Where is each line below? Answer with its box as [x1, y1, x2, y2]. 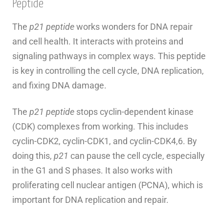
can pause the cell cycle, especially [68, 151, 205, 161]
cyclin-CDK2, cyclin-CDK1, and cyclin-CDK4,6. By [12, 136, 197, 147]
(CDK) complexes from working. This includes [12, 121, 188, 132]
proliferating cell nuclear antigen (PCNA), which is [12, 180, 203, 191]
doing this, [12, 151, 54, 161]
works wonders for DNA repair [74, 22, 193, 32]
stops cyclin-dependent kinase [74, 107, 194, 117]
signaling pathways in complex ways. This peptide [12, 51, 206, 62]
